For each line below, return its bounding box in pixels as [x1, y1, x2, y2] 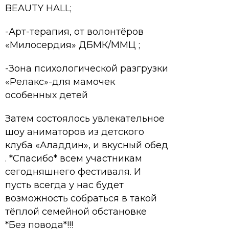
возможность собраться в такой [5, 193, 157, 204]
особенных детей [5, 89, 88, 101]
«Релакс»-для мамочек [5, 76, 115, 87]
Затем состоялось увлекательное [5, 113, 165, 124]
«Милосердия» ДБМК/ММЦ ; [5, 39, 140, 51]
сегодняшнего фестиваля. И [5, 166, 141, 177]
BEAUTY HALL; [5, 3, 72, 14]
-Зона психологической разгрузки [5, 63, 168, 74]
